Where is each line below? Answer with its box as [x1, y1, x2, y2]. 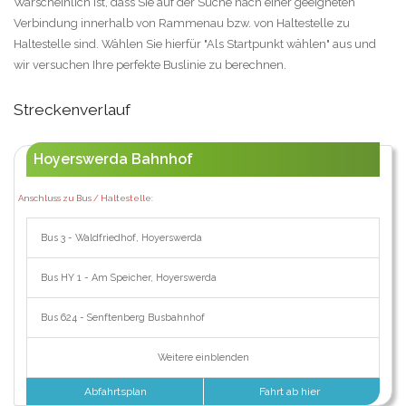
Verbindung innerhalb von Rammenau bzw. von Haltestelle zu [14, 16, 350, 31]
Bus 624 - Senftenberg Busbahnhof [40, 312, 205, 324]
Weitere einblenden [157, 352, 249, 364]
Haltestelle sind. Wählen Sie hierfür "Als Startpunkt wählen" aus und [14, 37, 376, 52]
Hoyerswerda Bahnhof [33, 150, 193, 169]
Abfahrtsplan [82, 385, 148, 399]
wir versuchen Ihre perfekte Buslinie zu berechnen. [14, 58, 286, 72]
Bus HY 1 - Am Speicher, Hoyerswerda [40, 272, 217, 285]
